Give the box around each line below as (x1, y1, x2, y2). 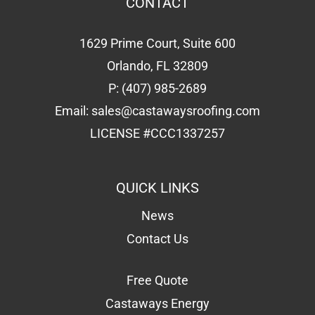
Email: (55, 103, 91, 118)
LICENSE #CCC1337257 (90, 125, 225, 141)
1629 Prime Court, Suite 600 (79, 35, 236, 51)
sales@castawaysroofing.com (91, 103, 260, 118)
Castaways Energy (105, 295, 210, 311)
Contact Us (127, 231, 188, 246)
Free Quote (127, 272, 188, 288)
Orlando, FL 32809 (107, 58, 208, 73)
